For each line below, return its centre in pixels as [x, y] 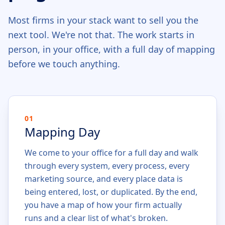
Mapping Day [62, 132]
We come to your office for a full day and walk [111, 153]
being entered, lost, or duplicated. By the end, [111, 192]
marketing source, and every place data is [104, 179]
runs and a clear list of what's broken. [96, 218]
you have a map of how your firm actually [103, 205]
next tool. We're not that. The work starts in [101, 35]
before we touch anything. [64, 64]
